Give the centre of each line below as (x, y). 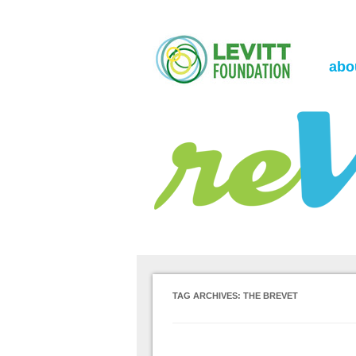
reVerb (184, 19)
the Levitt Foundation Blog (213, 9)
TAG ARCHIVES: (208, 296)
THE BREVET (271, 296)
